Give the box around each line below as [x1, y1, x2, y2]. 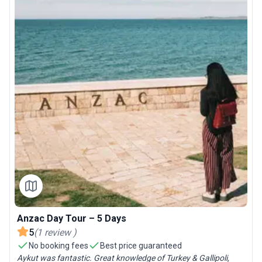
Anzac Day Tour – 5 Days [17, 213, 126, 225]
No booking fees [29, 241, 88, 251]
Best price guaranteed [100, 241, 182, 251]
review [44, 227, 71, 239]
